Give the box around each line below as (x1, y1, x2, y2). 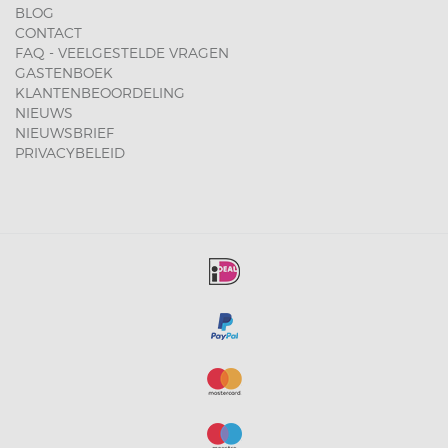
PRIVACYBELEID (15, 144, 125, 161)
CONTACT (15, 24, 82, 41)
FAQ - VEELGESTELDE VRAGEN (15, 44, 229, 61)
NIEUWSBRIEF (15, 124, 114, 141)
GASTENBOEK (15, 64, 113, 81)
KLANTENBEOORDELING (15, 84, 185, 101)
